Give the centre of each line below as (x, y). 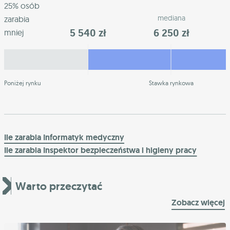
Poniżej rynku (23, 83)
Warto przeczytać (59, 186)
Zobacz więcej (198, 203)
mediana (171, 18)
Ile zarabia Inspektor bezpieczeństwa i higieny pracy (100, 150)
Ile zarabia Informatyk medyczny (64, 137)
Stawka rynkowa (171, 83)
